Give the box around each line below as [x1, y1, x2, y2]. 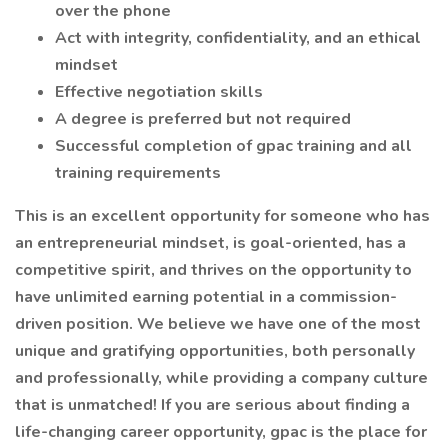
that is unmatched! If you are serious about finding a [15, 394, 410, 416]
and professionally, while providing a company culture [15, 367, 428, 389]
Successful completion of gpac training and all [55, 135, 412, 157]
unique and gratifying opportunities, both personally [15, 340, 415, 362]
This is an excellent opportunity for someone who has [15, 205, 430, 227]
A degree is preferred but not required [55, 108, 351, 130]
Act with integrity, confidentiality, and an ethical [55, 27, 421, 49]
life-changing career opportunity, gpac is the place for [15, 421, 427, 443]
